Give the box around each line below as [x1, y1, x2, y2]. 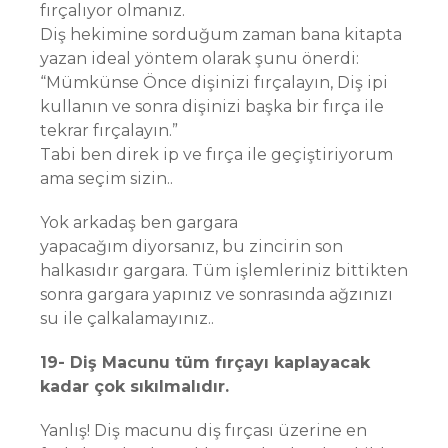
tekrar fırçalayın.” [40, 121, 178, 140]
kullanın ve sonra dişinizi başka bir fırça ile [40, 97, 384, 116]
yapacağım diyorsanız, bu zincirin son [40, 237, 343, 256]
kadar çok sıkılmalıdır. [40, 377, 229, 396]
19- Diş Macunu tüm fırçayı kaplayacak [40, 353, 370, 372]
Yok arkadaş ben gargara [40, 213, 238, 232]
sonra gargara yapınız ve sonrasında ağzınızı [40, 285, 393, 304]
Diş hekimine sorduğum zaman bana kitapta [40, 25, 402, 44]
